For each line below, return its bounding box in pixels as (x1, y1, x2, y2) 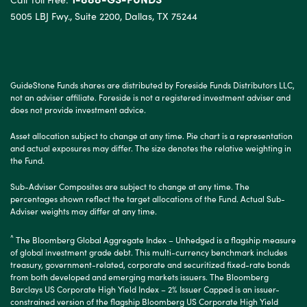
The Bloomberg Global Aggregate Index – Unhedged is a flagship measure (14, 233, 296, 245)
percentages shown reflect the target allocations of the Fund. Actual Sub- (10, 192, 285, 204)
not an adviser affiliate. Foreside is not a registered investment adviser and (10, 90, 291, 103)
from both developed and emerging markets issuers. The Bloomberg (10, 270, 269, 282)
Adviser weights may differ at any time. (10, 204, 157, 217)
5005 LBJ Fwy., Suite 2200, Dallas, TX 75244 (10, 8, 197, 23)
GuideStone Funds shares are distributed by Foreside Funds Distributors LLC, (10, 78, 295, 90)
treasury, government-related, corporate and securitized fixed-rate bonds (10, 258, 290, 270)
